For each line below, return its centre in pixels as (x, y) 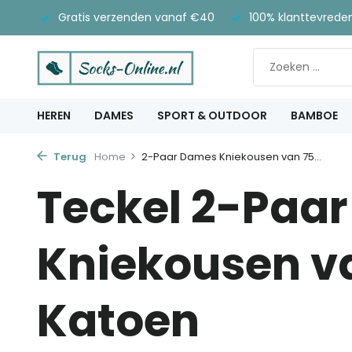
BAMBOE (314, 115)
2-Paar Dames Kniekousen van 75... (231, 157)
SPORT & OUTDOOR (212, 115)
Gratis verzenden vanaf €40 (135, 17)
